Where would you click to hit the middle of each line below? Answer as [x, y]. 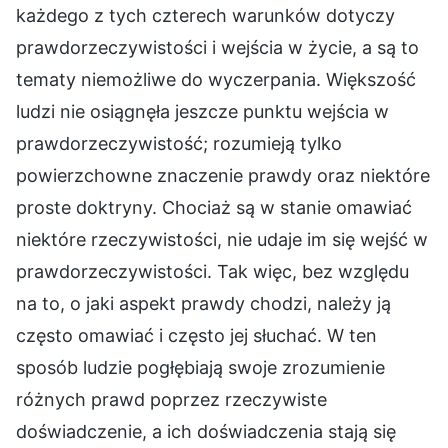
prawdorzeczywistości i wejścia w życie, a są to [217, 47]
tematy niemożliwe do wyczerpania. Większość [216, 79]
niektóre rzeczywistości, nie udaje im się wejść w [222, 239]
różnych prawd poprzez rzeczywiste [171, 399]
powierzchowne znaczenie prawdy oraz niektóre [223, 175]
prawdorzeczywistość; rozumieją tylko [179, 143]
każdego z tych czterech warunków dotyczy [205, 15]
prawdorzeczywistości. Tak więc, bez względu [212, 271]
